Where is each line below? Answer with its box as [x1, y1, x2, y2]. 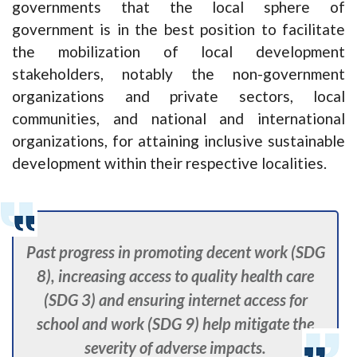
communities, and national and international [12, 109, 345, 128]
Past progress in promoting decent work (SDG [25, 242, 325, 262]
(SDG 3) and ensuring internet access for [43, 290, 308, 310]
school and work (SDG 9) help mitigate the [37, 314, 315, 334]
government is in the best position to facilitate [12, 20, 345, 39]
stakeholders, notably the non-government [12, 65, 345, 84]
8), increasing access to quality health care [37, 266, 315, 286]
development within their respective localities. [12, 154, 327, 173]
